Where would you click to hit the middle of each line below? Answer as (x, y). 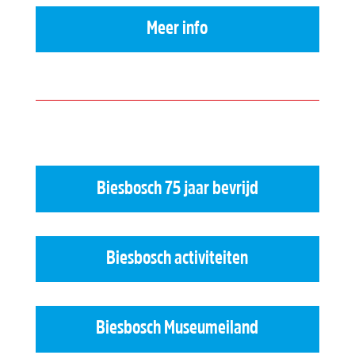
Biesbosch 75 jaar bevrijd (177, 189)
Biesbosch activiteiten (177, 260)
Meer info (177, 30)
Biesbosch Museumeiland (177, 329)
